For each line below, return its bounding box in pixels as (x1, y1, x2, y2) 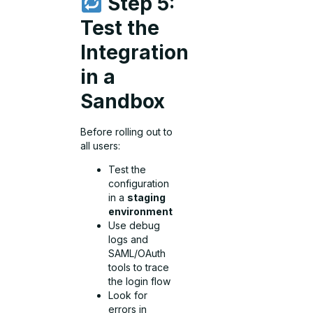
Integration (80, 41, 189, 65)
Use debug (108, 219, 161, 232)
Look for (108, 289, 148, 302)
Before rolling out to (80, 126, 173, 138)
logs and (108, 233, 149, 246)
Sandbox (80, 89, 166, 114)
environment (108, 205, 173, 218)
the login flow (108, 275, 171, 288)
